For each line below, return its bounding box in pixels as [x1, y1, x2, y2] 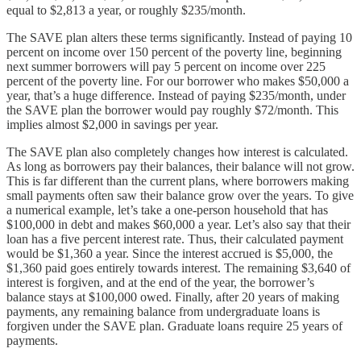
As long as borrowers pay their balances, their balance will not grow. [6, 159, 355, 173]
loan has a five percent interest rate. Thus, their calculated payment [6, 231, 343, 246]
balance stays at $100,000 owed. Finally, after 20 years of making [6, 289, 339, 304]
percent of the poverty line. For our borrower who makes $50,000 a [6, 73, 349, 88]
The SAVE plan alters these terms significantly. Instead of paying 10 [6, 30, 352, 44]
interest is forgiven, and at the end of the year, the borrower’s [6, 275, 314, 289]
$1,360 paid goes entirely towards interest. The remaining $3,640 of [6, 260, 351, 275]
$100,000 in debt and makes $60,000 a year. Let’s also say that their [6, 217, 351, 231]
